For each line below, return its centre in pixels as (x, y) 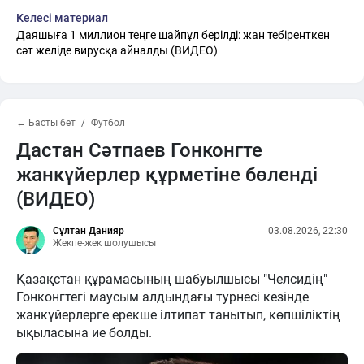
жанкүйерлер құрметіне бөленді (167, 174)
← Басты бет (46, 122)
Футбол (108, 122)
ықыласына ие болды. (84, 332)
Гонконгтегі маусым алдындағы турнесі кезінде (162, 297)
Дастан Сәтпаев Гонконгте (139, 150)
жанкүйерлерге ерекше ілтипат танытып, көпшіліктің (178, 314)
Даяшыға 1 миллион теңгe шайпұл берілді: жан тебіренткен (173, 35)
